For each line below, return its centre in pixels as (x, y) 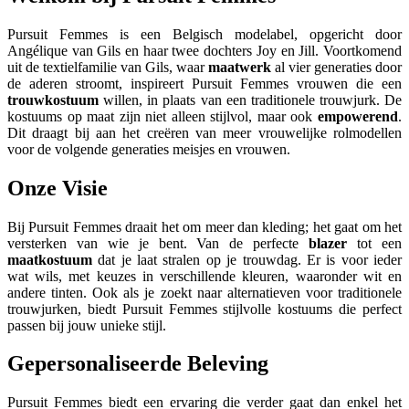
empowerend (358, 116)
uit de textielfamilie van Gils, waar (108, 67)
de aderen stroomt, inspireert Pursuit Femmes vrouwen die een (204, 83)
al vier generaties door (336, 67)
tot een (375, 243)
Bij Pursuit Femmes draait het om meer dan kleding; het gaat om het (204, 226)
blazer (328, 243)
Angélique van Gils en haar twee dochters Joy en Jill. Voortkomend (204, 50)
